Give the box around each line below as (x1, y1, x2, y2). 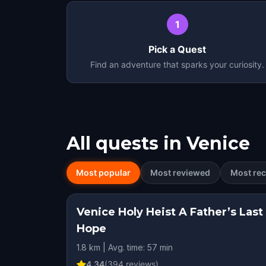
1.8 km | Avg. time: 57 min (77, 242, 173, 252)
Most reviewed (150, 167, 210, 178)
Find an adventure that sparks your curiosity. (90, 59, 265, 69)
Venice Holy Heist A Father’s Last (77, 205, 263, 218)
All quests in (66, 132, 182, 154)
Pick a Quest (148, 43, 207, 55)
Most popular (76, 167, 131, 178)
